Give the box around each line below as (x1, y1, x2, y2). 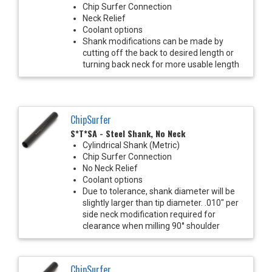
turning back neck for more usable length (83, 59, 239, 69)
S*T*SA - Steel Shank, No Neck (70, 126, 185, 140)
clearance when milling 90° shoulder (83, 220, 220, 231)
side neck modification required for (83, 209, 216, 219)
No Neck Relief (83, 163, 138, 173)
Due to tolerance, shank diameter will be (83, 186, 235, 196)
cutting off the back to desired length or (83, 47, 234, 58)
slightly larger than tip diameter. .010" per (83, 197, 239, 208)
